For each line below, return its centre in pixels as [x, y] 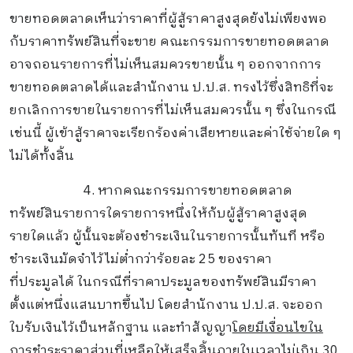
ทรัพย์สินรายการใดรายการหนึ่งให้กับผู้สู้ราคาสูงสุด [158, 214]
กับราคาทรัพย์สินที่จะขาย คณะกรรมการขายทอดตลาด [169, 42]
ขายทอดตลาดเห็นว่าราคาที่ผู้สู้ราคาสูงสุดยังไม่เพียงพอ [168, 19]
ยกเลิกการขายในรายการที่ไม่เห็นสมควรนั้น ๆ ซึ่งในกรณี [173, 110]
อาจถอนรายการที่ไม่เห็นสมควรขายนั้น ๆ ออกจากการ [165, 65]
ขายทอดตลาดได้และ [71, 87]
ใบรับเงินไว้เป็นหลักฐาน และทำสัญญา [121, 329]
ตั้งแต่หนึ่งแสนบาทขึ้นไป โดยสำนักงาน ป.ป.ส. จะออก [166, 306]
